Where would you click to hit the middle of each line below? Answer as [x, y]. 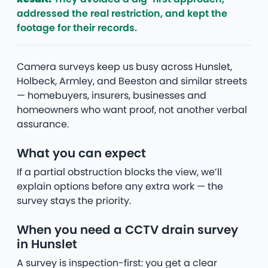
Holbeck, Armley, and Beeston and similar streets [132, 81]
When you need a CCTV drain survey [127, 229]
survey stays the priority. [74, 200]
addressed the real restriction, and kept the [122, 13]
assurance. [43, 124]
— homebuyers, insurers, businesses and [112, 95]
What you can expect [81, 153]
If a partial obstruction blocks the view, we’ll [119, 172]
